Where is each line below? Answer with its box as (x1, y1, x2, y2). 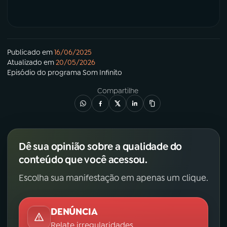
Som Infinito (83, 68, 122, 78)
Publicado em (7, 48, 53, 57)
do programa (35, 68, 83, 78)
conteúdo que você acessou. (19, 153, 147, 167)
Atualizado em (7, 58, 54, 67)
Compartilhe (97, 86, 138, 96)
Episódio (7, 68, 35, 78)
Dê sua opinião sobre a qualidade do (19, 140, 182, 154)
